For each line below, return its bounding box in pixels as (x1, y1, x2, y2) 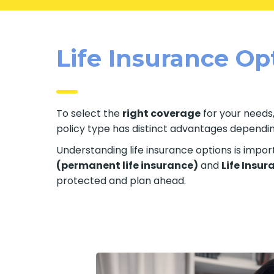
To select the (56, 106, 123, 120)
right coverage (122, 106, 201, 120)
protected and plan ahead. (56, 173, 187, 188)
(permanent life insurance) (56, 158, 199, 172)
